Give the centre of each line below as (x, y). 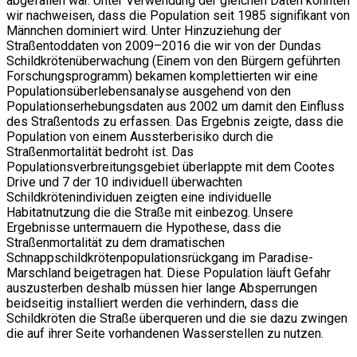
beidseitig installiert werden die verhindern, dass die (153, 303)
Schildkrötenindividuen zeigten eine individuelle (139, 197)
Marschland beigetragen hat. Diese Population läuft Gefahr (169, 273)
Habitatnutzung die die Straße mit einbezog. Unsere (150, 212)
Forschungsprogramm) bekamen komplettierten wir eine (162, 76)
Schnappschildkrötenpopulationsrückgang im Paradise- (160, 257)
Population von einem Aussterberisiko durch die (140, 136)
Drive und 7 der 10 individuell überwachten (124, 182)
